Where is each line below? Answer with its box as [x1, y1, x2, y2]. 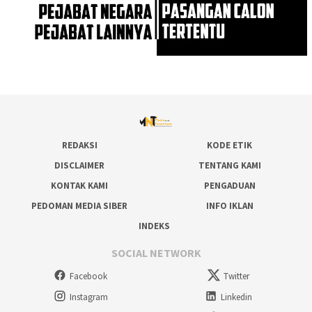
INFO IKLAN [205, 199, 253, 212]
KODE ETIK [207, 139, 253, 151]
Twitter [224, 270, 250, 282]
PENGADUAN [203, 179, 256, 192]
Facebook [70, 270, 107, 282]
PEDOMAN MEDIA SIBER [31, 199, 127, 212]
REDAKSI [61, 139, 97, 151]
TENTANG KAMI [198, 159, 261, 171]
